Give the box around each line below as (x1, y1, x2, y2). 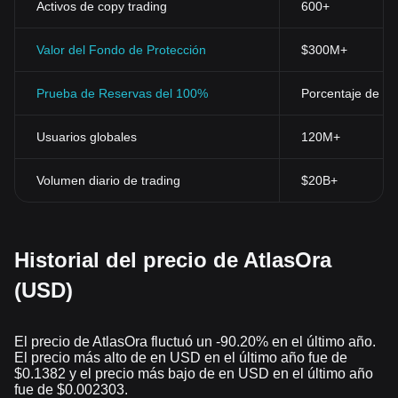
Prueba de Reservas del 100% (36, 86, 208, 100)
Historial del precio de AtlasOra (14, 248, 331, 272)
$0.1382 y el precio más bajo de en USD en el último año (14, 366, 373, 381)
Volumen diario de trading (36, 173, 180, 187)
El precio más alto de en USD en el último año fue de (14, 350, 347, 365)
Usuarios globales (36, 130, 137, 144)
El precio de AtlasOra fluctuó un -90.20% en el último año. (14, 334, 376, 349)
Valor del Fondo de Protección (36, 43, 206, 57)
